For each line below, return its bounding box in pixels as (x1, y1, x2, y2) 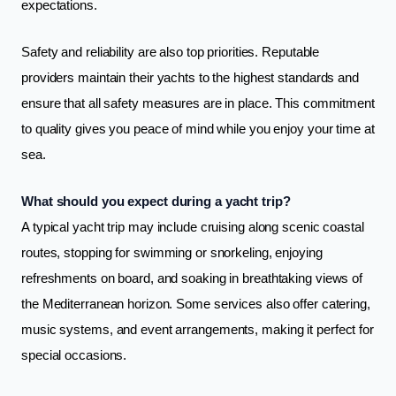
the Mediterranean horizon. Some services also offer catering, (21, 297, 370, 311)
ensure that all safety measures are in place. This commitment (21, 96, 375, 110)
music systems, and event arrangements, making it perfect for (21, 323, 374, 337)
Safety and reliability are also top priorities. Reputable (21, 45, 320, 59)
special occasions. (21, 348, 127, 362)
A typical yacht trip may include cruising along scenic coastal (21, 220, 364, 234)
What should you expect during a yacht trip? (21, 194, 291, 209)
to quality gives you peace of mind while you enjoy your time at (21, 122, 375, 136)
